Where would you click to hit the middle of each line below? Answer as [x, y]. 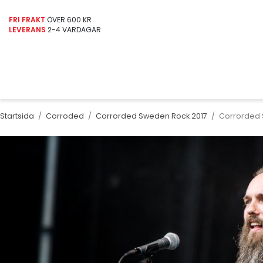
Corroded [65, 116]
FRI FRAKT [27, 20]
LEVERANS [27, 30]
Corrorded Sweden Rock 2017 [151, 116]
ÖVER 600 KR [68, 20]
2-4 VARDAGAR [73, 30]
